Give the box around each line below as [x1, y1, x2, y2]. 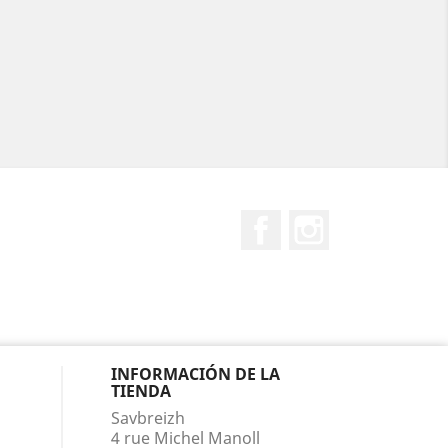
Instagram [328, 208, 408, 231]
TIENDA [111, 379, 171, 402]
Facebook [280, 208, 354, 231]
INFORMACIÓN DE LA [111, 362, 280, 385]
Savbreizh [111, 406, 185, 429]
